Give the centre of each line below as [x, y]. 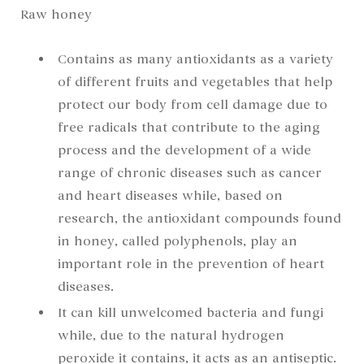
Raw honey [56, 15]
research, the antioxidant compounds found [199, 219]
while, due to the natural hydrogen [171, 336]
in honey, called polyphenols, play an [178, 242]
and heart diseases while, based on [170, 196]
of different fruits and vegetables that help [195, 82]
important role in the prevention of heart [191, 264]
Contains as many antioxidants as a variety [195, 60]
